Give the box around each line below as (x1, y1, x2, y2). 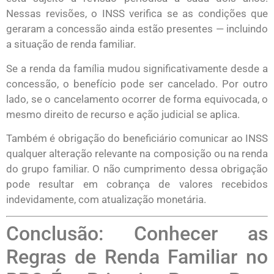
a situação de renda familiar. (6, 38, 136, 51)
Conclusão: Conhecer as (6, 222, 268, 246)
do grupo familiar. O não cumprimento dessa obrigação (6, 163, 268, 176)
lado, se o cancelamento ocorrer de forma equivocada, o (6, 92, 268, 105)
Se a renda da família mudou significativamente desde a (6, 62, 268, 75)
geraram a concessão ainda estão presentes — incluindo (6, 23, 268, 35)
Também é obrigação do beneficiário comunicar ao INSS (6, 132, 268, 145)
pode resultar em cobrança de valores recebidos (6, 178, 268, 191)
